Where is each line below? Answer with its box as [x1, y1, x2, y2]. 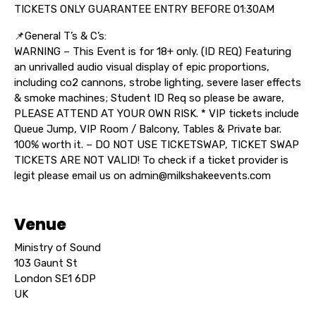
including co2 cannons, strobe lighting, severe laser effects [14, 75, 301, 89]
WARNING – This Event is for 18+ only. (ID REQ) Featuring [14, 44, 291, 58]
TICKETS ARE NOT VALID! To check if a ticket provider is [14, 153, 288, 166]
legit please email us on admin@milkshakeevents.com [14, 169, 271, 182]
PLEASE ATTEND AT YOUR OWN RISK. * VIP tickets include [14, 107, 299, 120]
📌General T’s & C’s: [14, 29, 107, 42]
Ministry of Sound [14, 241, 101, 254]
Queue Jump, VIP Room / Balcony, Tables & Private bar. [14, 122, 281, 135]
